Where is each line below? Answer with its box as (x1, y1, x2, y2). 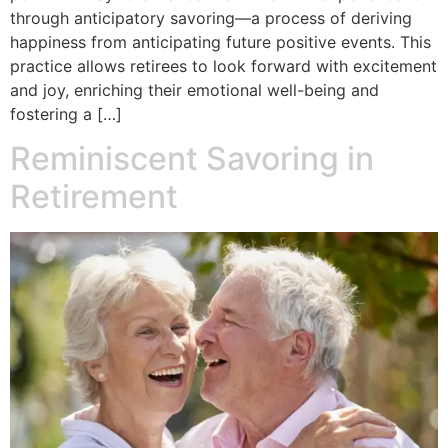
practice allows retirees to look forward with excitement (10, 56, 437, 76)
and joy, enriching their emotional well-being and (10, 80, 379, 100)
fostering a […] (10, 104, 122, 124)
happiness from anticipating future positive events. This (10, 32, 431, 52)
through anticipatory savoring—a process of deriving (10, 8, 412, 28)
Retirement (10, 177, 178, 217)
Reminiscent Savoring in (10, 139, 374, 179)
